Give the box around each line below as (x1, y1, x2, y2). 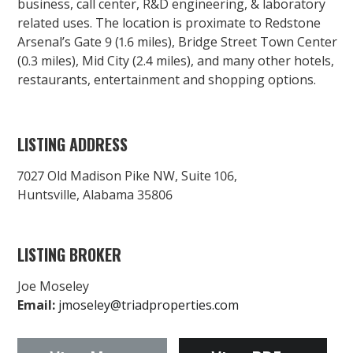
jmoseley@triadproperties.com (58, 295, 239, 314)
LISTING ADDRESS (17, 132, 128, 156)
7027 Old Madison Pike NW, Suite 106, (17, 166, 237, 184)
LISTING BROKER (17, 242, 121, 266)
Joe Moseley (17, 277, 89, 295)
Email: (17, 295, 55, 314)
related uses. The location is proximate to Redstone (17, 14, 321, 32)
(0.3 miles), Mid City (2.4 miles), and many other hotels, (17, 52, 334, 69)
